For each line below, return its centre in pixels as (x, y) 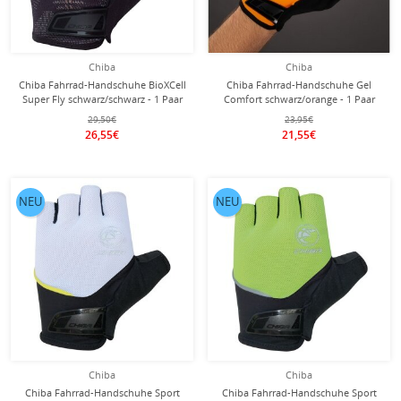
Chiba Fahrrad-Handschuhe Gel (299, 85)
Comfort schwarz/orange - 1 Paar (299, 99)
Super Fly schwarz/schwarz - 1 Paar (102, 99)
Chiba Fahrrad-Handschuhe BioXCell (102, 85)
